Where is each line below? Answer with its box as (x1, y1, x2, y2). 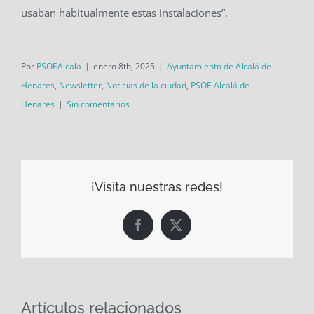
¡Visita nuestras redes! (91, 179, 223, 194)
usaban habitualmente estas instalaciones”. (20, 5, 228, 20)
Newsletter (59, 78, 102, 91)
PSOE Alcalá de (191, 78, 250, 91)
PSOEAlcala (36, 60, 81, 72)
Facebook (137, 224, 186, 237)
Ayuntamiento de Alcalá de (167, 60, 271, 72)
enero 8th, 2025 (93, 60, 155, 72)
